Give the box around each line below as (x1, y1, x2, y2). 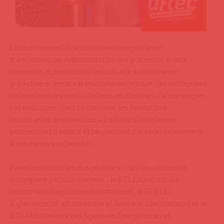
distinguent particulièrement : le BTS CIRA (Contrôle (10, 177, 179, 185)
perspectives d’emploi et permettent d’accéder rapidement (10, 129, 203, 137)
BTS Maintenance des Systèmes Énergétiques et (10, 213, 170, 221)
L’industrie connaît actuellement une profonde (10, 45, 161, 53)
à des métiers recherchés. (10, 141, 94, 149)
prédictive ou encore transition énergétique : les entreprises (10, 81, 206, 89)
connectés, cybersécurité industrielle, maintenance (10, 69, 177, 77)
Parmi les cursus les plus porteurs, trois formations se (10, 165, 186, 173)
